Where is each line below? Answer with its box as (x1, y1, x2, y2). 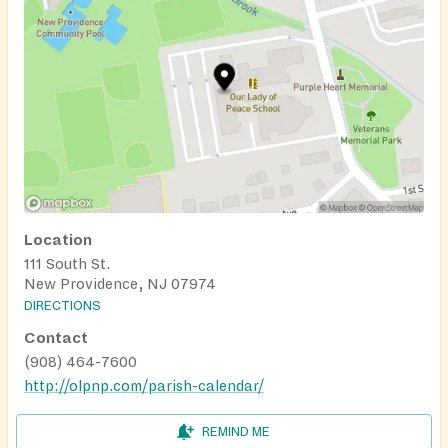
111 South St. (24, 256, 110, 273)
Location (24, 232, 92, 249)
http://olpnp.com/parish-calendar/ (24, 378, 264, 395)
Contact (24, 330, 88, 347)
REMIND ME (202, 425, 270, 440)
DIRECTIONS (24, 299, 101, 314)
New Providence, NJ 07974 (24, 276, 216, 293)
